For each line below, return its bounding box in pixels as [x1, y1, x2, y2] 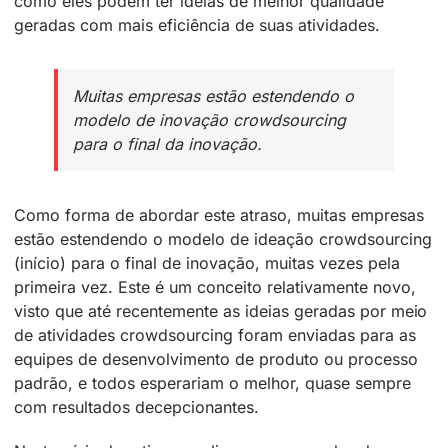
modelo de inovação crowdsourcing [73, 110, 346, 131]
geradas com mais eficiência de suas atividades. [14, 15, 380, 36]
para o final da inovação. [73, 134, 262, 155]
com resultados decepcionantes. [14, 397, 259, 418]
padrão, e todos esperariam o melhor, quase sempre [14, 373, 411, 394]
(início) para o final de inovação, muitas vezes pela [14, 253, 400, 274]
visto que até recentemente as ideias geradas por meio [14, 301, 428, 322]
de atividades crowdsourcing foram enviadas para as [14, 325, 416, 346]
